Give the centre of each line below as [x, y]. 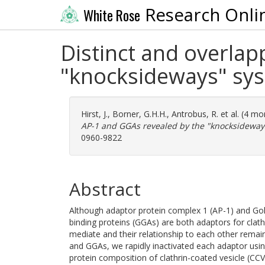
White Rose [112, 15]
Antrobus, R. [195, 114]
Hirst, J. [94, 114]
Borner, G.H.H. [140, 114]
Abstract [105, 189]
